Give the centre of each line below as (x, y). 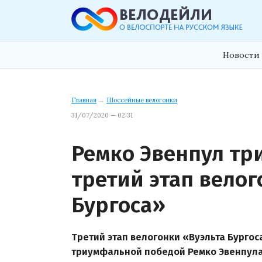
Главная (84, 100)
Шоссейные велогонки (142, 100)
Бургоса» (118, 205)
